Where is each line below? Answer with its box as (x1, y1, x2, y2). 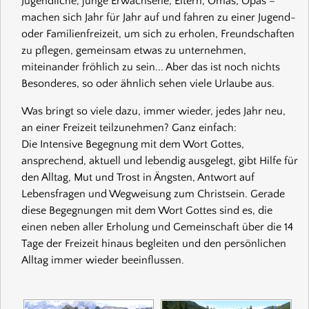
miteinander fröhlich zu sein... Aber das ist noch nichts (21, 60, 280, 73)
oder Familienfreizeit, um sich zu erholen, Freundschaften (21, 27, 295, 40)
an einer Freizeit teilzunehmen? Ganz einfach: (21, 121, 237, 134)
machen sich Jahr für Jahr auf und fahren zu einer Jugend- (21, 10, 296, 23)
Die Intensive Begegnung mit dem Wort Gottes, (21, 137, 244, 150)
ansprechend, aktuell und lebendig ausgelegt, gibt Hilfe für (21, 154, 298, 167)
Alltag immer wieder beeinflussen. (21, 253, 184, 266)
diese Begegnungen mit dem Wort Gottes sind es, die (21, 203, 272, 217)
